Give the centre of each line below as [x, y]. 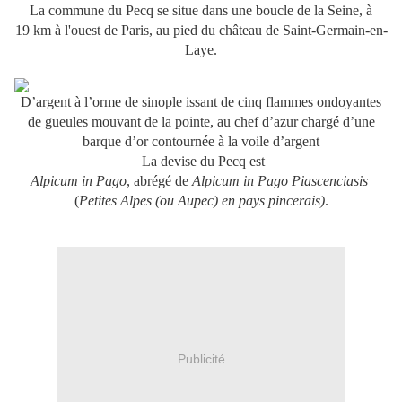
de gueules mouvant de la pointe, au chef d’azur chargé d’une [201, 122]
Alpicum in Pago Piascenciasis [280, 181]
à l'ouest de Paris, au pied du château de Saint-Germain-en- [219, 31]
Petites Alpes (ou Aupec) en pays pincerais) [201, 201]
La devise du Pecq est [201, 162]
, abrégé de [159, 181]
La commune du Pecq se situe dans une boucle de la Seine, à [201, 11]
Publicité [201, 358]
